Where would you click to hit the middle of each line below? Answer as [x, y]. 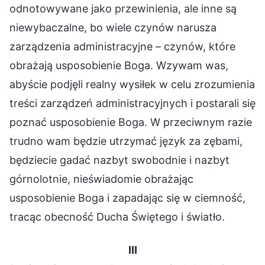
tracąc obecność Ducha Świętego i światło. [117, 216]
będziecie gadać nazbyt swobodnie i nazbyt [119, 160]
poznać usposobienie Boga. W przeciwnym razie [131, 122]
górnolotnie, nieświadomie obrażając [101, 179]
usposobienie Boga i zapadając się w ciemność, [127, 198]
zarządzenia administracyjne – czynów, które [122, 46]
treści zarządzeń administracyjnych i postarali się [132, 103]
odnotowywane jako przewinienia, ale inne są [123, 8]
